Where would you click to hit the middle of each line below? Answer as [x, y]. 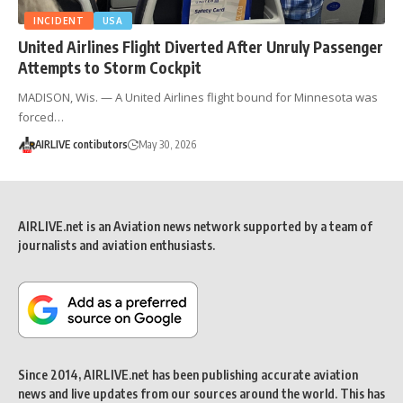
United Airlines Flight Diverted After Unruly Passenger [201, 46]
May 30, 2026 [167, 144]
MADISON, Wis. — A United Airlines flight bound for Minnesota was [198, 97]
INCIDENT [59, 20]
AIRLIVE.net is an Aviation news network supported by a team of [195, 226]
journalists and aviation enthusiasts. [116, 245]
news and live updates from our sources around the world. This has [201, 393]
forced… [41, 116]
